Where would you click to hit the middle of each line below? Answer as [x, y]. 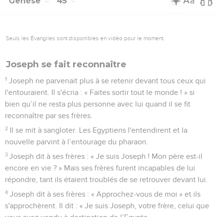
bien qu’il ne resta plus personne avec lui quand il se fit [98, 104]
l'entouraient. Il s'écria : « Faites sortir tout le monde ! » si [100, 92]
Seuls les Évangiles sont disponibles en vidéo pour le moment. [85, 38]
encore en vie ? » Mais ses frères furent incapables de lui [100, 168]
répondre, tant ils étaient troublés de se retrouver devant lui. [106, 179]
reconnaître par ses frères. [49, 116]
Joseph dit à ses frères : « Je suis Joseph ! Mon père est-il [106, 156]
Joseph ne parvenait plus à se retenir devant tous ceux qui [108, 81]
